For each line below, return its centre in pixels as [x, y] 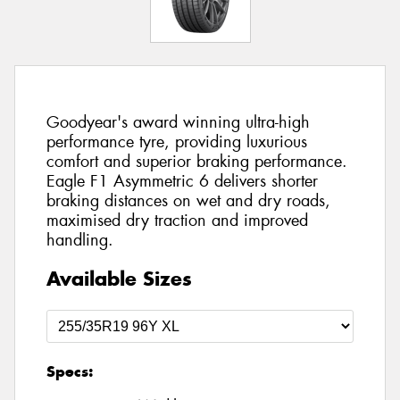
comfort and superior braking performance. [197, 162]
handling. [80, 241]
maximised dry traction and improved [177, 221]
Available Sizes [119, 278]
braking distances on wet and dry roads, [188, 201]
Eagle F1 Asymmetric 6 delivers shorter [182, 182]
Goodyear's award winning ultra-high [178, 123]
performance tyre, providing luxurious [177, 142]
